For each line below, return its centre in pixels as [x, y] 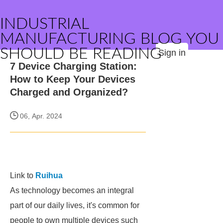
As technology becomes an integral [72, 190]
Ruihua [49, 175]
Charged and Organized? [69, 92]
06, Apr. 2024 [40, 116]
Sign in [172, 53]
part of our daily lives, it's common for [75, 205]
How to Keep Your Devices [73, 79]
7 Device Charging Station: [73, 66]
